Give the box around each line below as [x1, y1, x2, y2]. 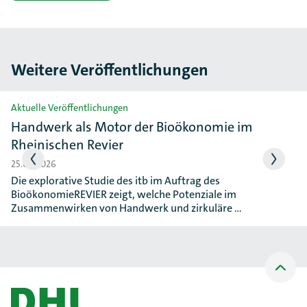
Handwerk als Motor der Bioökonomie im [11, 118, 253, 136]
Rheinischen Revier [11, 136, 123, 153]
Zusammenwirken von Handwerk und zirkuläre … [11, 201, 242, 215]
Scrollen [262, 275, 299, 289]
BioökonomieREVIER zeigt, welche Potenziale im [11, 187, 236, 201]
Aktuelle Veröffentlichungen [11, 101, 128, 114]
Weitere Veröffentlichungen [11, 59, 208, 81]
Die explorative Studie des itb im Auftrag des [11, 173, 220, 188]
